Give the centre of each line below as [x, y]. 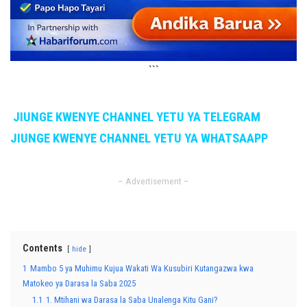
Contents [42, 248]
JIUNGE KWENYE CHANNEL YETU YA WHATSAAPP [139, 138]
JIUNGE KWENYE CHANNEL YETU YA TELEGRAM [137, 117]
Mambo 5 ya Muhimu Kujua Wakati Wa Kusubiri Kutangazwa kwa [142, 268]
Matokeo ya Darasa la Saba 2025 [79, 283]
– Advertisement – [153, 181]
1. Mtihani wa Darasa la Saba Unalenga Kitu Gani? [132, 300]
